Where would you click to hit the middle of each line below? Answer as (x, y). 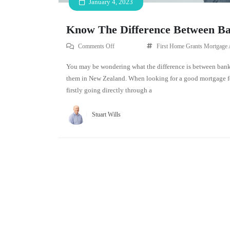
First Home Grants (179, 46)
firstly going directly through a (109, 90)
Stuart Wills (106, 114)
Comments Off (96, 46)
